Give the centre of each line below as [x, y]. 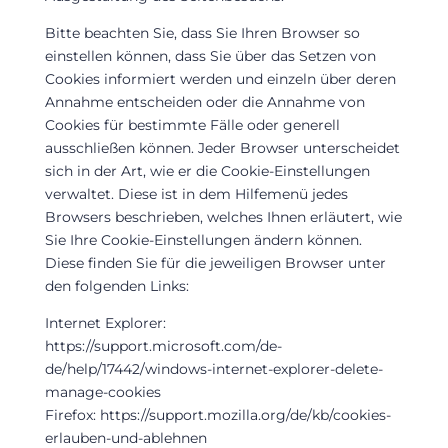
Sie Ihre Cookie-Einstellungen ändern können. [203, 239]
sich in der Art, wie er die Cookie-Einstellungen [207, 170]
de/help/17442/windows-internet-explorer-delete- [213, 368]
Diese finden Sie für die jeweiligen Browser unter [215, 262]
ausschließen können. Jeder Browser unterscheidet [222, 147]
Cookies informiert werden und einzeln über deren [220, 78]
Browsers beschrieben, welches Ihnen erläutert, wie [223, 216]
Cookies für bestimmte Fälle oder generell [192, 124]
